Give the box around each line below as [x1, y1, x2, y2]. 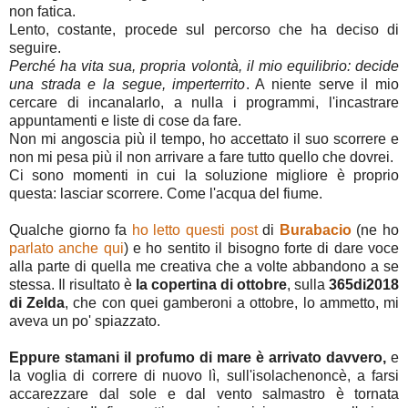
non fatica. [9, 4, 79, 20]
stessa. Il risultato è [9, 277, 136, 293]
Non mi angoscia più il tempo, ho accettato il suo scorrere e [9, 131, 399, 148]
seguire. [9, 40, 65, 56]
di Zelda [9, 295, 66, 311]
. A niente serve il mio [245, 76, 399, 93]
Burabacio [279, 222, 352, 239]
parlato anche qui [9, 240, 124, 257]
